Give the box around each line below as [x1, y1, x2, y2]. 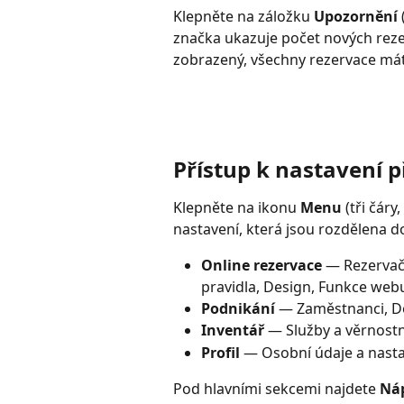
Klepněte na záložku [173, 5, 314, 26]
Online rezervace [201, 254, 322, 275]
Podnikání [201, 298, 275, 318]
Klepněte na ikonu [173, 197, 300, 217]
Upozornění [314, 5, 398, 26]
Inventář [201, 320, 264, 341]
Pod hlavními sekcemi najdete [173, 379, 380, 399]
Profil [201, 342, 240, 363]
